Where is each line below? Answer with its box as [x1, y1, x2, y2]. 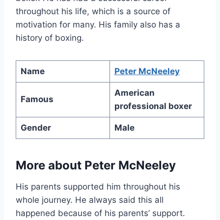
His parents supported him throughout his [16, 182, 180, 192]
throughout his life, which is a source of [16, 6, 170, 17]
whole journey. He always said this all [16, 195, 164, 205]
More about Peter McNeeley [16, 158, 176, 173]
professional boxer [114, 101, 192, 111]
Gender [20, 123, 51, 133]
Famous [20, 94, 54, 105]
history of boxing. [16, 33, 84, 43]
